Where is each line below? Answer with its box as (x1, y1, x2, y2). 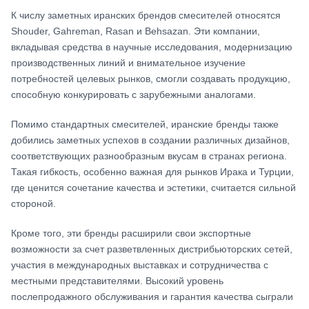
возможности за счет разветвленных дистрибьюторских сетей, (11, 243, 292, 255)
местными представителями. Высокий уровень (11, 275, 223, 286)
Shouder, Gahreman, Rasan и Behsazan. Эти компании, (11, 25, 260, 37)
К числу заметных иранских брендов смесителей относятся (11, 9, 281, 21)
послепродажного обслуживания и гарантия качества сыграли (11, 290, 293, 302)
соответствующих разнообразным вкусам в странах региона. (11, 150, 287, 161)
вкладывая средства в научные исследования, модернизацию (11, 41, 292, 52)
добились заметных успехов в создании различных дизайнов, (11, 134, 290, 146)
